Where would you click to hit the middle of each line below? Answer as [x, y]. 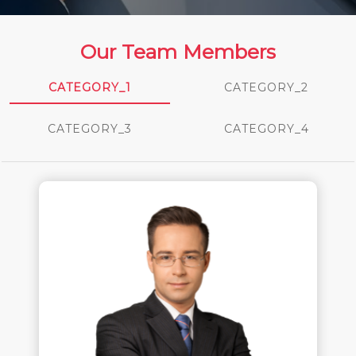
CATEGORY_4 [266, 128]
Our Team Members [178, 51]
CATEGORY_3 [90, 128]
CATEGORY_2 [266, 87]
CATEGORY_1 [90, 87]
